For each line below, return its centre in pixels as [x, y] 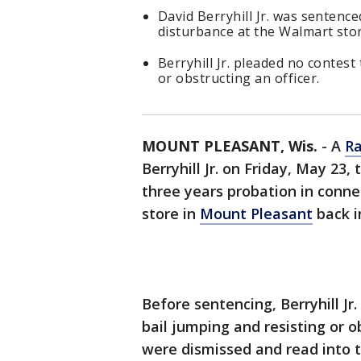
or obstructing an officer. [241, 79]
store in [171, 214]
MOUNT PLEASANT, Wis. [230, 146]
